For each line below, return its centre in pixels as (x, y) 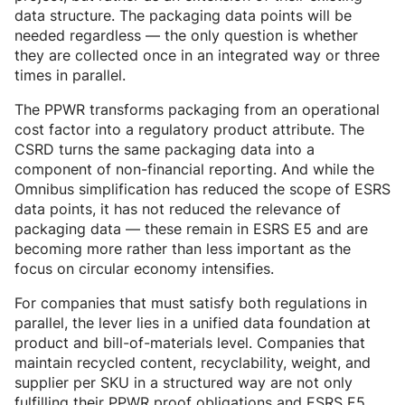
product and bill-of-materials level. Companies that (190, 343)
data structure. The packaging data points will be (183, 16)
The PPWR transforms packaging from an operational (197, 110)
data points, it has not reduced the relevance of (178, 209)
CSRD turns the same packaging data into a (165, 150)
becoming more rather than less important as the (183, 249)
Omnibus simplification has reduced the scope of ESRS (202, 189)
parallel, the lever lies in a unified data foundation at (193, 323)
